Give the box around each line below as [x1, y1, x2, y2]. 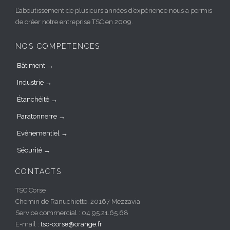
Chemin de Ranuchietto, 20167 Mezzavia [15, 198, 140, 206]
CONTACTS [15, 167, 62, 176]
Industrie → [17, 79, 52, 87]
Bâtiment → [17, 62, 53, 70]
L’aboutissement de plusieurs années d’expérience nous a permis [15, 7, 212, 15]
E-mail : [15, 220, 41, 228]
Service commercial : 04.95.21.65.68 [15, 209, 128, 217]
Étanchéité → [17, 95, 57, 104]
